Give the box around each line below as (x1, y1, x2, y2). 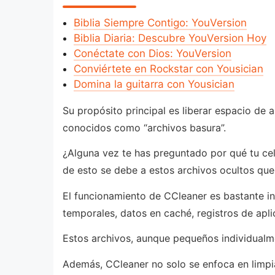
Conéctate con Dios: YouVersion (73, 47, 231, 60)
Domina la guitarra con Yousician (73, 77, 234, 90)
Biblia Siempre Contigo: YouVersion (73, 16, 247, 29)
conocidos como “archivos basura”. (63, 121, 226, 134)
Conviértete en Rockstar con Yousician (73, 62, 263, 75)
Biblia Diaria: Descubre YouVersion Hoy (73, 31, 266, 44)
